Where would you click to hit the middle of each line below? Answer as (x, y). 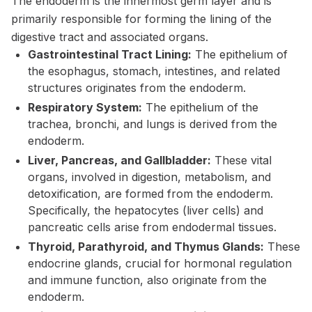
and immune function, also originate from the (147, 280)
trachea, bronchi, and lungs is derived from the (153, 124)
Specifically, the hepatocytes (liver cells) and (146, 210)
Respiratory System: (85, 107)
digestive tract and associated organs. (110, 37)
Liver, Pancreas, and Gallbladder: (119, 160)
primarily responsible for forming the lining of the (141, 19)
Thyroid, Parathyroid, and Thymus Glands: (146, 247)
